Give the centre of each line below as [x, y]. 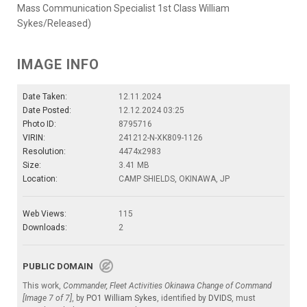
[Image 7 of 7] [47, 298]
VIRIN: [34, 138]
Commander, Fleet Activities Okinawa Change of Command [168, 286]
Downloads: [45, 228]
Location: [40, 179]
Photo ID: [39, 124]
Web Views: [45, 214]
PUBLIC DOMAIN [61, 267]
